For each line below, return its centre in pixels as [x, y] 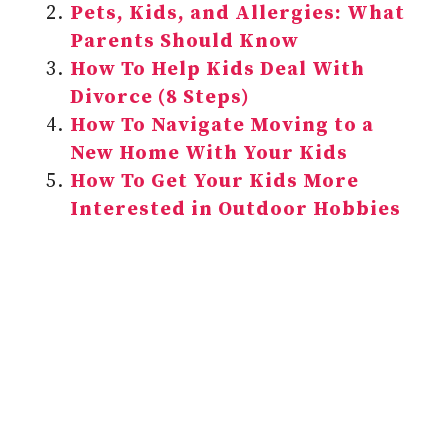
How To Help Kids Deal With [217, 69]
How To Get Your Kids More [214, 181]
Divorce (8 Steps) [160, 97]
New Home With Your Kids [209, 153]
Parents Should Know [187, 41]
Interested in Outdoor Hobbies [235, 209]
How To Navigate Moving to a [222, 125]
